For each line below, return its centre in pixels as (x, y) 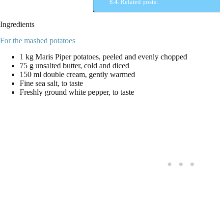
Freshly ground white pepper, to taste (77, 92)
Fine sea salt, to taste (51, 83)
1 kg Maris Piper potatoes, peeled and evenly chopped (103, 56)
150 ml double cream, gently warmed (77, 74)
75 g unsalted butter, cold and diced (74, 65)
